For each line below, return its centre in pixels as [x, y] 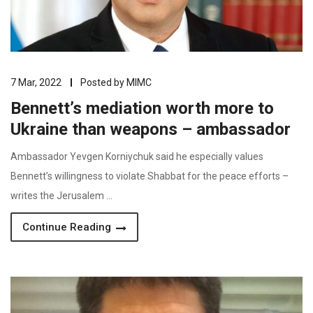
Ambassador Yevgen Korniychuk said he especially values [137, 156]
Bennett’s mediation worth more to [142, 108]
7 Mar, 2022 [36, 82]
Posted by [103, 82]
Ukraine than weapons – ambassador [151, 129]
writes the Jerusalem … [61, 196]
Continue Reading [68, 227]
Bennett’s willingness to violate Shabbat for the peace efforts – [150, 176]
